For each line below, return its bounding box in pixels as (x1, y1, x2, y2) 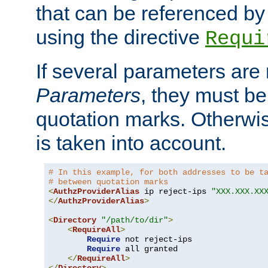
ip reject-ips (139, 187, 211, 197)
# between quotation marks (48, 177, 168, 187)
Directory (53, 215, 96, 226)
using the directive (36, 26, 205, 49)
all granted (120, 244, 178, 254)
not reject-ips (120, 234, 192, 245)
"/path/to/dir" (101, 215, 168, 226)
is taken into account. (36, 132, 226, 155)
